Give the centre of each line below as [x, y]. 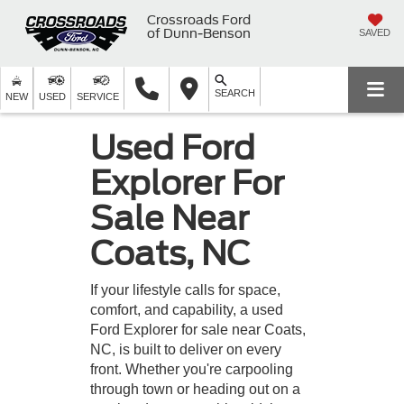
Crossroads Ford [199, 19]
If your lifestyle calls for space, [185, 289]
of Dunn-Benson [199, 33]
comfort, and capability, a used [187, 309]
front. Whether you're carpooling [192, 369]
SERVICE [98, 96]
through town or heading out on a [195, 389]
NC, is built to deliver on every [186, 349]
